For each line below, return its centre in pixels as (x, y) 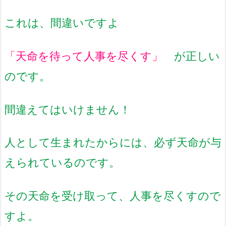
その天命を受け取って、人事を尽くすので (113, 195)
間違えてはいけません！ (68, 109)
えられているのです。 (62, 162)
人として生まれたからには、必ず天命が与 (113, 142)
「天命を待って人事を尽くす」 (84, 56)
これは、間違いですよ (62, 23)
